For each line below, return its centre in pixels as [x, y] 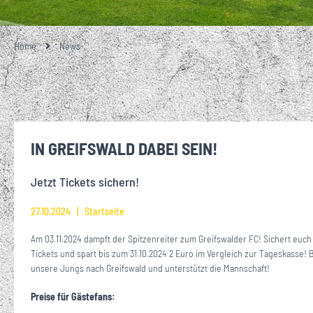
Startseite [103, 211]
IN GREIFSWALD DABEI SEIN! [124, 148]
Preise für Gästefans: [73, 296]
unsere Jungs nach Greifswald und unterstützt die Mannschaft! [150, 268]
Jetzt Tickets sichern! [85, 181]
